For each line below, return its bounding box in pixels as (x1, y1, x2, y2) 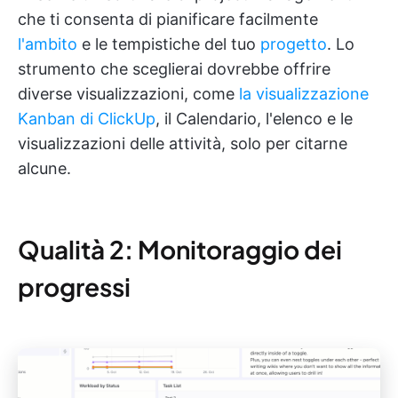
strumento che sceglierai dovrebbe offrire (18, 59, 330, 78)
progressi (18, 270, 131, 302)
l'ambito (18, 34, 77, 53)
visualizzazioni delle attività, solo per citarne (18, 133, 347, 153)
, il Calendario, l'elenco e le (155, 108, 353, 128)
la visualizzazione (239, 84, 369, 103)
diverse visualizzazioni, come (18, 84, 239, 103)
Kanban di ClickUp (18, 108, 155, 128)
